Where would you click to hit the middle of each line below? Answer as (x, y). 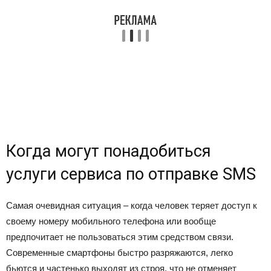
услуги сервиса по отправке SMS (131, 174)
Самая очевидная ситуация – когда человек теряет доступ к (132, 205)
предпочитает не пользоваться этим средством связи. (120, 237)
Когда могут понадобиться (109, 151)
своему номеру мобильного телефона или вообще (111, 221)
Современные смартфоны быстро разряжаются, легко (119, 253)
